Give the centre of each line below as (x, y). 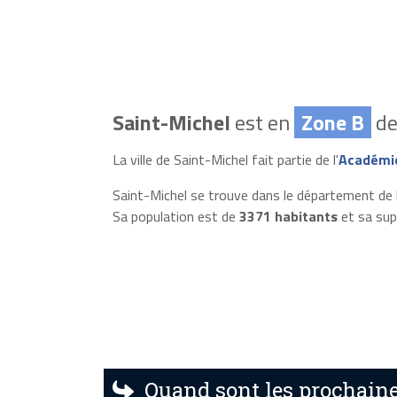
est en (262, 122)
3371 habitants (288, 216)
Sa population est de (175, 216)
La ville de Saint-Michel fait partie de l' (225, 159)
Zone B (332, 122)
